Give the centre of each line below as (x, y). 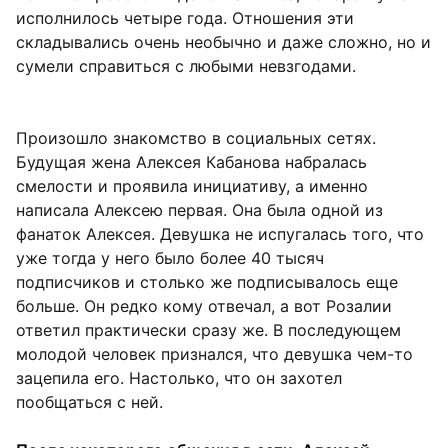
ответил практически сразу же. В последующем (208, 330)
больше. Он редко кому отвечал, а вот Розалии (204, 306)
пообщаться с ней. (89, 402)
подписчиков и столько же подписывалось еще (207, 282)
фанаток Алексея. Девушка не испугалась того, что (220, 234)
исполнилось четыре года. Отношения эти (185, 18)
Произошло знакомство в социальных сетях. (196, 138)
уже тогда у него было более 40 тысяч (170, 258)
